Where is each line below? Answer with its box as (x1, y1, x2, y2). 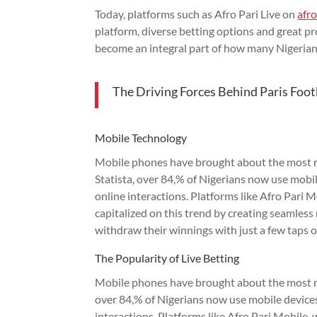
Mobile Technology (95, 130, 188, 144)
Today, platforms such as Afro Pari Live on (95, 6, 298, 21)
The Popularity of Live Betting (95, 250, 240, 265)
